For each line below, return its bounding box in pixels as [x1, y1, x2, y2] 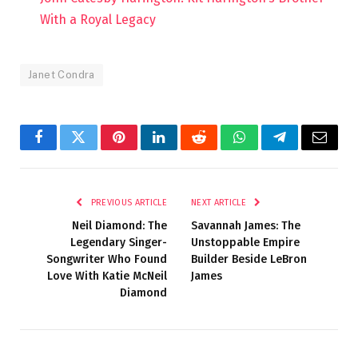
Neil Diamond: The [72, 218, 167, 233]
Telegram [278, 141, 333, 157]
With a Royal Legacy [40, 11, 156, 27]
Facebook [37, 141, 93, 157]
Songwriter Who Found [46, 252, 167, 266]
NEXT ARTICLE [191, 197, 249, 208]
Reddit [197, 141, 237, 157]
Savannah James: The [191, 218, 300, 233]
